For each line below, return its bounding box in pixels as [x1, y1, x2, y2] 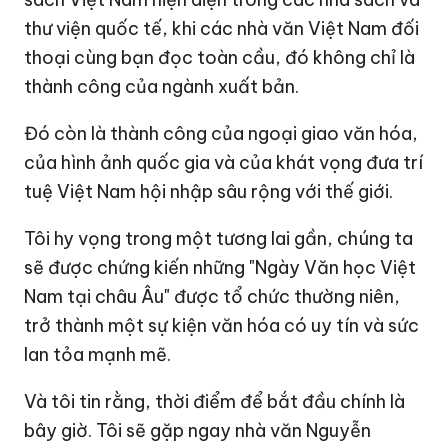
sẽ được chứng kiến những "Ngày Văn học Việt [24, 256, 417, 280]
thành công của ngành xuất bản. [24, 75, 300, 99]
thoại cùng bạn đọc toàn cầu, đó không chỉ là [24, 46, 416, 70]
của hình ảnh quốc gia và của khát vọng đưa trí [24, 151, 424, 175]
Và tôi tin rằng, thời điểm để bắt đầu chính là [24, 390, 406, 414]
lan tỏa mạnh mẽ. [24, 343, 172, 367]
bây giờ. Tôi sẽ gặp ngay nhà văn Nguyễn [24, 419, 372, 443]
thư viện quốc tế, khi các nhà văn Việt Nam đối [24, 17, 420, 41]
